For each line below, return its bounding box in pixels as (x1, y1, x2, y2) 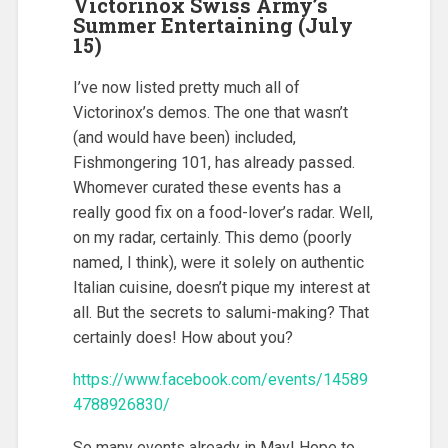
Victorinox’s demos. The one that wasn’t (72, 102, 348, 122)
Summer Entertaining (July (72, 11, 353, 38)
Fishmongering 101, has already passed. (72, 152, 355, 172)
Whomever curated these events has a (72, 177, 341, 197)
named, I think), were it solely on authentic (72, 252, 364, 272)
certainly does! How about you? (72, 327, 293, 347)
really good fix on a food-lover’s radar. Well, (72, 202, 373, 222)
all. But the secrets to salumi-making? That (72, 302, 369, 322)
